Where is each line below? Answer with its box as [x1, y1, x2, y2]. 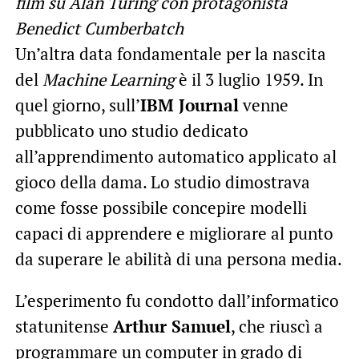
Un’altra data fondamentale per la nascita [14, 42, 326, 66]
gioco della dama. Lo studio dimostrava [14, 171, 310, 194]
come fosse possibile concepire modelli [14, 196, 307, 220]
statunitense [14, 315, 113, 338]
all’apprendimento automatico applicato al [14, 145, 337, 168]
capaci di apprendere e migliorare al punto [14, 222, 333, 245]
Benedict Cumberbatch [14, 17, 184, 40]
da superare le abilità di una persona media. [14, 248, 342, 271]
